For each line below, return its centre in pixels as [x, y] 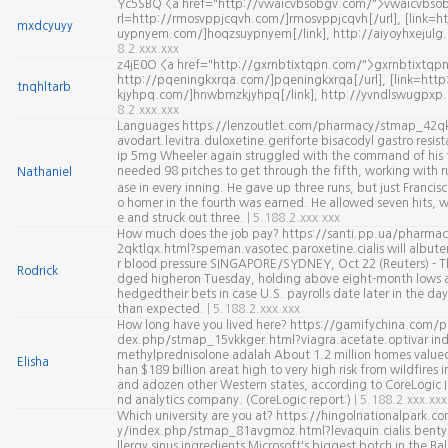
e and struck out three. [181, 218]
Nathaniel [44, 172]
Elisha [32, 362]
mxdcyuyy [44, 26]
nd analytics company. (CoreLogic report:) [235, 400]
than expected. [161, 309]
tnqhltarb [43, 87]
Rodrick [37, 271]
